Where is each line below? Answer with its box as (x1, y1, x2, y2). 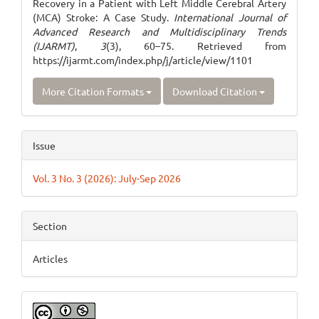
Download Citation (172, 85, 259, 98)
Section (33, 219, 67, 232)
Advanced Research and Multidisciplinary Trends (33, 25, 286, 38)
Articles (33, 252, 68, 265)
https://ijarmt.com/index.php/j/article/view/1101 (33, 53, 253, 66)
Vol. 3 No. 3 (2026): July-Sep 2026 (33, 172, 181, 184)
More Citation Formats (42, 85, 146, 98)
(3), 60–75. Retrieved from (105, 39, 286, 52)
